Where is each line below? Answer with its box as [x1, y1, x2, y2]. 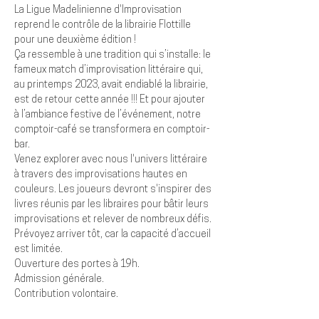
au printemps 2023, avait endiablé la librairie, [14, 80, 210, 90]
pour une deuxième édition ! [14, 35, 136, 46]
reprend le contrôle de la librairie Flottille [14, 20, 193, 31]
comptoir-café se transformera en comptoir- [14, 125, 209, 135]
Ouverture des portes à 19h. [14, 259, 140, 270]
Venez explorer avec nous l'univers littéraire [14, 155, 209, 165]
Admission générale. [14, 274, 104, 285]
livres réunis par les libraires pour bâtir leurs [14, 199, 211, 210]
